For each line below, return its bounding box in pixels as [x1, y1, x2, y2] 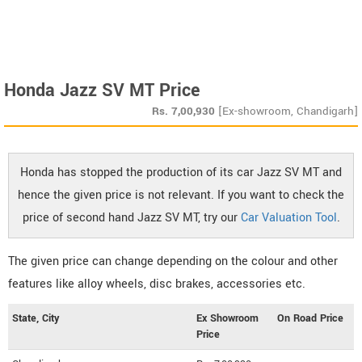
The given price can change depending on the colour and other [8, 253, 338, 271]
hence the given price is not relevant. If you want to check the [18, 187, 344, 204]
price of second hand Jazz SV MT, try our [22, 209, 241, 227]
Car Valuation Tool [240, 209, 337, 227]
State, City [12, 311, 59, 326]
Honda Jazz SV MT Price [4, 78, 200, 104]
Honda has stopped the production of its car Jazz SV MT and [20, 164, 342, 182]
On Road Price [277, 311, 343, 326]
